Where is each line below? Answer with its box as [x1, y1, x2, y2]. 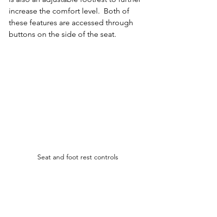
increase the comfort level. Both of [9, 6, 131, 15]
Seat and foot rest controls [37, 152, 118, 161]
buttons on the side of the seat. [9, 29, 116, 39]
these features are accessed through [9, 17, 135, 27]
